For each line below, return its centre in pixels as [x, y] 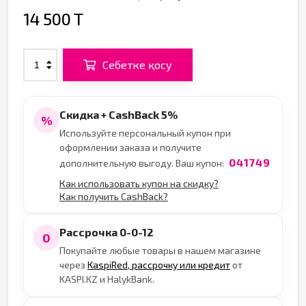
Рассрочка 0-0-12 [107, 232]
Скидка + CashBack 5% [119, 114]
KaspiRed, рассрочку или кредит [159, 265]
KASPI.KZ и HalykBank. [107, 279]
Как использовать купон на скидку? [139, 183]
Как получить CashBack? [114, 196]
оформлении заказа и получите [130, 147]
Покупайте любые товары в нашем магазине [160, 250]
